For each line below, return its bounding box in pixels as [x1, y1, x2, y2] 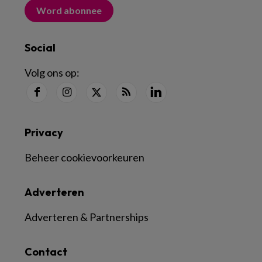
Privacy [25, 126, 63, 139]
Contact [25, 245, 67, 258]
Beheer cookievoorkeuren [25, 151, 144, 164]
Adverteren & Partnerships [25, 211, 149, 223]
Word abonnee [36, 5, 102, 16]
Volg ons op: [25, 66, 80, 79]
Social [25, 41, 56, 54]
